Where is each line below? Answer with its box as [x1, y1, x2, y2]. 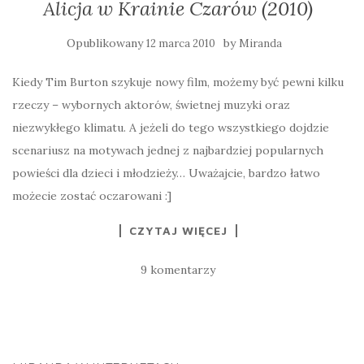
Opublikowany [66, 36, 146, 50]
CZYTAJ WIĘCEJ [128, 223, 227, 237]
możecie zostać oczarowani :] [12, 188, 171, 203]
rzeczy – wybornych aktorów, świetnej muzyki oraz [12, 97, 290, 112]
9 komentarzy [141, 262, 215, 277]
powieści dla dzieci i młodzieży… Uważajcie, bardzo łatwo [12, 166, 320, 180]
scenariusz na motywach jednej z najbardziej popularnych [12, 143, 323, 158]
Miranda [238, 37, 282, 50]
